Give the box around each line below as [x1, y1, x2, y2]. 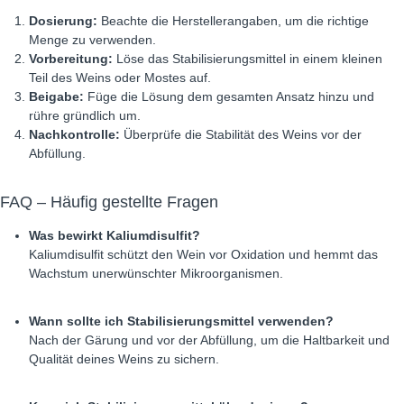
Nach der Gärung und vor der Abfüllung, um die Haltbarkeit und [29, 333, 390, 347]
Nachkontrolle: [29, 127, 120, 142]
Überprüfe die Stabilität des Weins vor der [120, 127, 362, 142]
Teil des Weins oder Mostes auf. [29, 70, 211, 85]
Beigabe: [29, 89, 84, 104]
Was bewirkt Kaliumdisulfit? [29, 228, 200, 243]
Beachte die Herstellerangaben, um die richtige [97, 14, 369, 28]
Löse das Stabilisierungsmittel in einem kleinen [113, 51, 382, 66]
